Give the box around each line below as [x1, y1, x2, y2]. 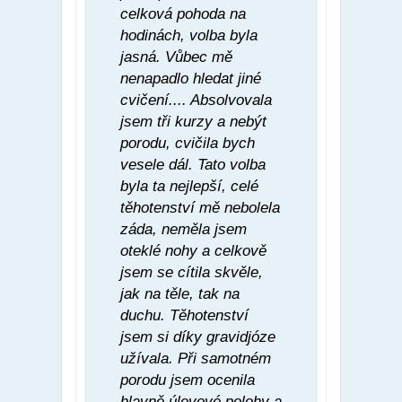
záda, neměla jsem [120, 220, 247, 238]
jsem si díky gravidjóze [120, 328, 275, 345]
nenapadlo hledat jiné [120, 69, 261, 87]
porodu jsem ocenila [120, 371, 255, 389]
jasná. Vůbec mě [120, 48, 232, 66]
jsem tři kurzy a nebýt [120, 112, 267, 130]
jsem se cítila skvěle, [120, 263, 263, 281]
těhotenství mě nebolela [120, 198, 280, 216]
